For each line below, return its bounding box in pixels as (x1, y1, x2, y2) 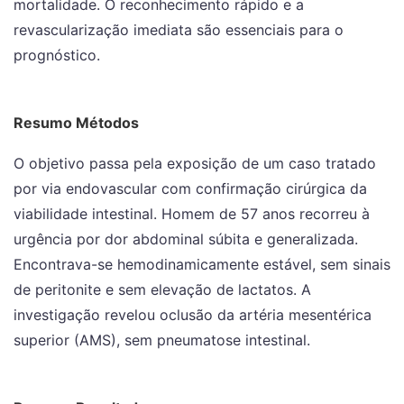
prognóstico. (14, 46, 100, 64)
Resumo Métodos (14, 114, 139, 132)
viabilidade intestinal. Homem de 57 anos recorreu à (14, 205, 370, 223)
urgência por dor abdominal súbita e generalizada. (14, 230, 358, 248)
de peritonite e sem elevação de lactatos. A (14, 280, 311, 298)
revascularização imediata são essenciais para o (14, 21, 344, 39)
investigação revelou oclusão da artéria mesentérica (14, 306, 372, 324)
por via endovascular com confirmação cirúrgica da (14, 179, 367, 197)
